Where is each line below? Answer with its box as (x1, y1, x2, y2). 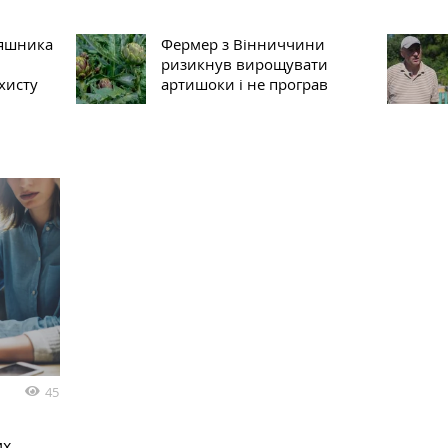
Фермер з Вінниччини (160, 33, 325, 54)
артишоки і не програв (160, 73, 328, 94)
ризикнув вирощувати (160, 53, 328, 74)
